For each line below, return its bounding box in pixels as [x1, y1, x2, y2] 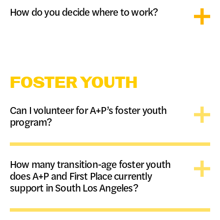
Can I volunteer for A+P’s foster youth [10, 103, 167, 117]
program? [10, 114, 52, 129]
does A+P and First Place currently [10, 168, 152, 183]
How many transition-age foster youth [10, 157, 171, 171]
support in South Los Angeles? [10, 180, 138, 194]
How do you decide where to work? [10, 4, 158, 19]
